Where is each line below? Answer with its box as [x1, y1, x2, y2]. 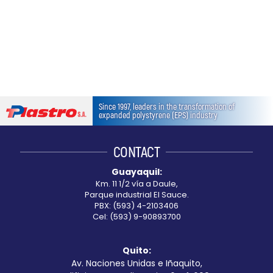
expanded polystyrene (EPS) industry [99, 110, 218, 121]
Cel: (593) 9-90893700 [92, 211, 181, 223]
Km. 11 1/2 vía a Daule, [95, 178, 178, 190]
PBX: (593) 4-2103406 [94, 200, 179, 212]
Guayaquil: [111, 166, 162, 179]
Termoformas [22, 57, 84, 69]
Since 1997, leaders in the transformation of [99, 101, 235, 112]
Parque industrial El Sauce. [84, 189, 189, 201]
